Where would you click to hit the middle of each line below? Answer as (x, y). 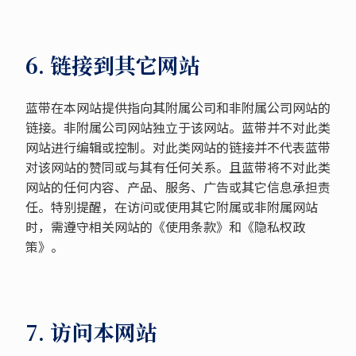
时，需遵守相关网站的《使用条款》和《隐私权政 (165, 226)
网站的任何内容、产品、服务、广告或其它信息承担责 (178, 187)
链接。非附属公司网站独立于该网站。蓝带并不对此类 (178, 127)
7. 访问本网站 (91, 332)
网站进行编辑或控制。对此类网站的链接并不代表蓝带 (178, 147)
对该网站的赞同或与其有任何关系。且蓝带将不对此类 (178, 167)
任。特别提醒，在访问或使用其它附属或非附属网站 (171, 207)
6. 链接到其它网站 (112, 65)
